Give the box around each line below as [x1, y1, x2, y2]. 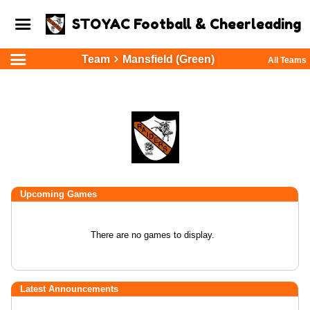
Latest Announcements [20, 284, 118, 294]
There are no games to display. [91, 230, 215, 240]
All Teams [268, 55, 307, 65]
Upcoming [20, 189, 67, 199]
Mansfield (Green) [122, 53, 215, 65]
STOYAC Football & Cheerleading [71, 16, 301, 33]
